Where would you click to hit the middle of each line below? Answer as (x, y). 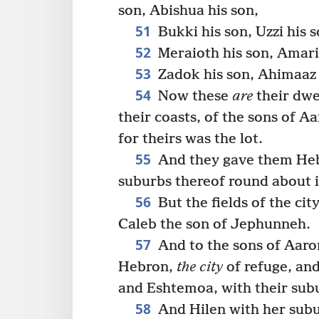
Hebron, (147, 267)
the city (200, 267)
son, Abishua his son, (188, 11)
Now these (193, 96)
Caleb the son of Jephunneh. (214, 224)
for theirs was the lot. (190, 139)
